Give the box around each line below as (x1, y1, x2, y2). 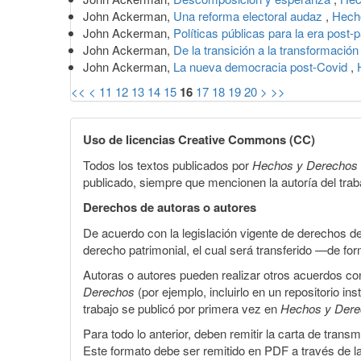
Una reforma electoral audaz (173, 6, 326, 24)
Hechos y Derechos (252, 156, 358, 173)
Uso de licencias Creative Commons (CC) (83, 130, 315, 148)
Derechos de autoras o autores (83, 197, 256, 216)
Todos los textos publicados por (83, 156, 252, 173)
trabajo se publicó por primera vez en (83, 299, 280, 317)
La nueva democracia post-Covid (173, 57, 351, 75)
